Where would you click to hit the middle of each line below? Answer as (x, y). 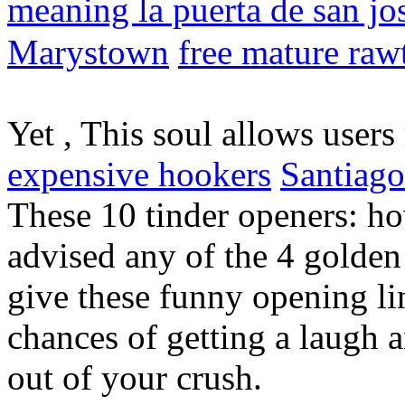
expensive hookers (139, 174)
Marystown (88, 52)
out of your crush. (135, 378)
